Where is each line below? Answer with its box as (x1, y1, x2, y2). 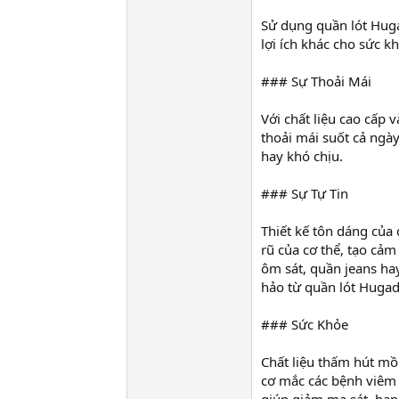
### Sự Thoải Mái (261, 72, 371, 91)
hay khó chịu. (261, 147, 343, 166)
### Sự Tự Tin (261, 184, 348, 203)
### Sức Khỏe (261, 315, 348, 334)
